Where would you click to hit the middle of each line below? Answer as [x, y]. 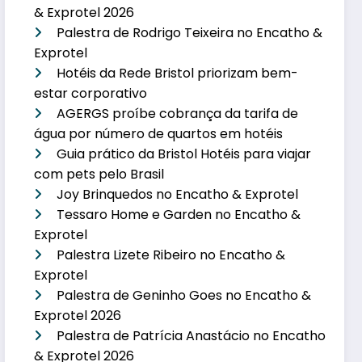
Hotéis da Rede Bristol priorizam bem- [178, 73]
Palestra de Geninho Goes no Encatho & [184, 295]
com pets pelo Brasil [99, 174]
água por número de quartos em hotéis [159, 133]
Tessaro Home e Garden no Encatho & [179, 214]
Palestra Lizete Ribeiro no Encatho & [171, 255]
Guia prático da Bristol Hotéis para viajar [184, 154]
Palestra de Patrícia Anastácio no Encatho [192, 335]
